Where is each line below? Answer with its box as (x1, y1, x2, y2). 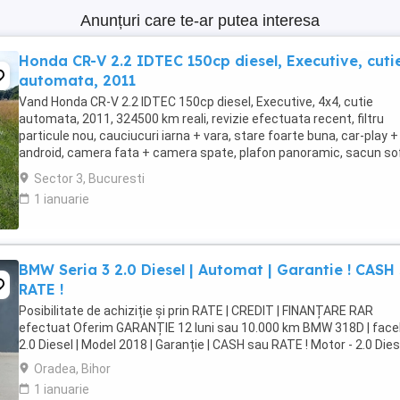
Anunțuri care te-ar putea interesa (80, 12, 320, 29)
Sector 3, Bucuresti (34, 171, 145, 186)
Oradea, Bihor (34, 362, 111, 376)
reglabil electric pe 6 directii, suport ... (19, 162, 229, 177)
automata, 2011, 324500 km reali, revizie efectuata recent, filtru (19, 112, 384, 126)
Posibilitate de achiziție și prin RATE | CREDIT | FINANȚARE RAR (19, 304, 373, 318)
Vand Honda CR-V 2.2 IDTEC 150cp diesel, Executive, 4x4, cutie (19, 95, 373, 109)
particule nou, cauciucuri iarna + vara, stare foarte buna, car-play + (19, 129, 398, 143)
